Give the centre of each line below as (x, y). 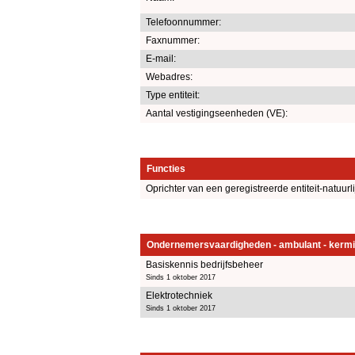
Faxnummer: (173, 40)
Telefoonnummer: (183, 22)
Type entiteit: (173, 95)
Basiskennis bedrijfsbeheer (204, 264)
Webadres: (169, 76)
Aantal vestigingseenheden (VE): (217, 113)
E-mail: (161, 58)
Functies (166, 168)
